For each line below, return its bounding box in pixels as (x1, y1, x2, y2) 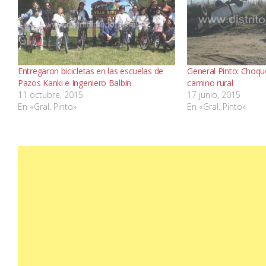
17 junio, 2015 (187, 89, 241, 101)
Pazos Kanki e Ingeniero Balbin (18, 77, 131, 89)
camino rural (187, 77, 233, 89)
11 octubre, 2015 (18, 89, 83, 101)
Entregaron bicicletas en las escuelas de (18, 65, 163, 77)
